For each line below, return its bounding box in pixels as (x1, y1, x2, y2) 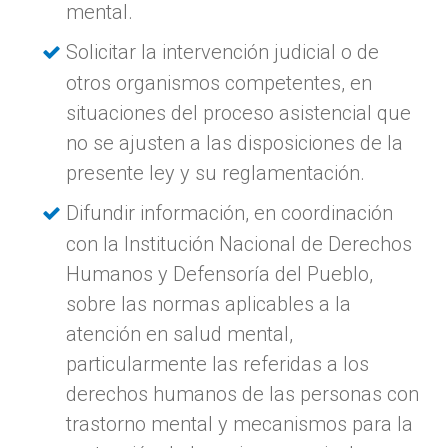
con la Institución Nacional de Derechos (66, 231, 413, 256)
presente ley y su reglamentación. (66, 160, 366, 185)
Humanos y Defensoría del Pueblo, (66, 261, 374, 286)
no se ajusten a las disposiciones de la (66, 130, 404, 155)
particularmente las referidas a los (66, 351, 370, 376)
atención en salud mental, (66, 321, 294, 346)
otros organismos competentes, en (66, 70, 373, 95)
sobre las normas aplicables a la (66, 291, 352, 316)
